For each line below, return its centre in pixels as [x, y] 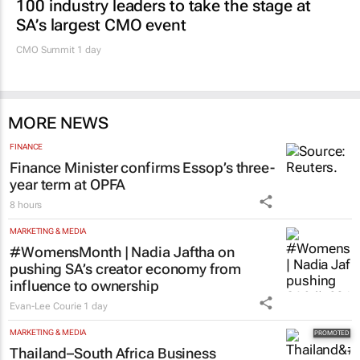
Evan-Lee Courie [46, 307]
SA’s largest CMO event [101, 25]
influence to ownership [84, 286]
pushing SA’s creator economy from [125, 269]
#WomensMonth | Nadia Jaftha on [122, 252]
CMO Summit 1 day [59, 50]
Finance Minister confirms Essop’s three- [142, 168]
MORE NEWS [58, 123]
